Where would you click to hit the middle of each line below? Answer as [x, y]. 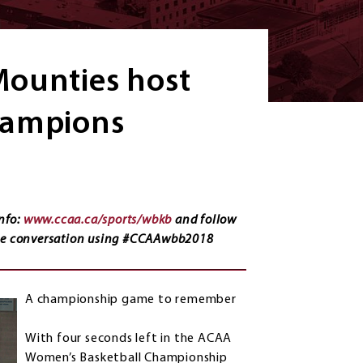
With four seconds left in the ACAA [129, 339]
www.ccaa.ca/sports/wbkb [98, 221]
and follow [205, 221]
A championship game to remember [131, 300]
